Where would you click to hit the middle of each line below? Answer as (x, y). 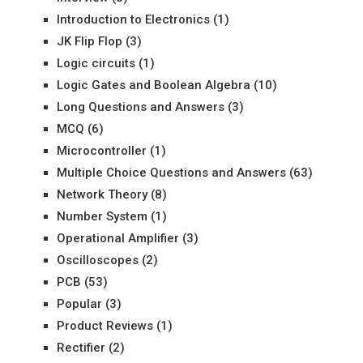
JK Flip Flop (89, 41)
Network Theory (102, 194)
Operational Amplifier (117, 238)
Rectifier (81, 347)
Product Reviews (105, 325)
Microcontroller (101, 150)
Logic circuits (96, 63)
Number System (102, 216)
